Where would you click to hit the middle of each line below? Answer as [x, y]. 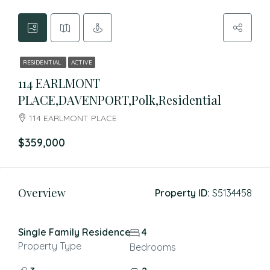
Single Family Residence [74, 232]
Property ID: [182, 193]
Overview [42, 193]
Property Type [50, 246]
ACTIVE [82, 62]
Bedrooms [152, 247]
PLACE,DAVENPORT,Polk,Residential [120, 100]
